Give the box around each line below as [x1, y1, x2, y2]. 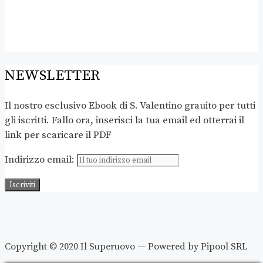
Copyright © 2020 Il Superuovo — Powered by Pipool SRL [5, 240, 247, 252]
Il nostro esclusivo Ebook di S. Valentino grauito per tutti [5, 99, 255, 112]
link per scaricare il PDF [5, 128, 112, 141]
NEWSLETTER [5, 66, 100, 85]
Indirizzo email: [5, 153, 77, 166]
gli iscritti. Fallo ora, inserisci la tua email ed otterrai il [5, 113, 244, 127]
